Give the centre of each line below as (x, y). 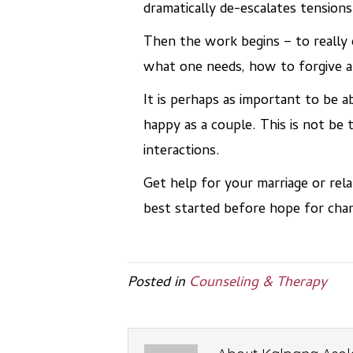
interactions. (182, 152)
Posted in (158, 284)
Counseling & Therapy (258, 284)
